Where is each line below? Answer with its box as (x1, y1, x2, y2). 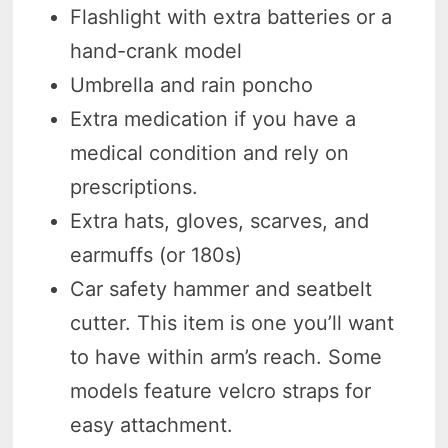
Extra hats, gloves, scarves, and (70, 208, 370, 233)
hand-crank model (70, 38, 243, 63)
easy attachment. (70, 412, 234, 437)
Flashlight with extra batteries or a (70, 4, 393, 29)
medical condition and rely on (70, 140, 350, 165)
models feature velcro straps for (70, 378, 372, 403)
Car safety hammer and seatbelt (70, 276, 373, 301)
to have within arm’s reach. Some (70, 344, 383, 369)
